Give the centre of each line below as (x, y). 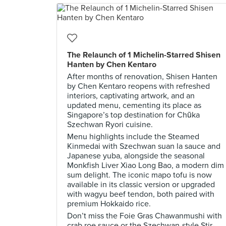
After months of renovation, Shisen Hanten (142, 77)
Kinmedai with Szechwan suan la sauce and (144, 146)
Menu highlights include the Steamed (133, 137)
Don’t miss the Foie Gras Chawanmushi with (145, 216)
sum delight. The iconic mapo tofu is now (139, 175)
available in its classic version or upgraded (141, 185)
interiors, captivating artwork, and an (131, 96)
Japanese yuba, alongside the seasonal (136, 156)
